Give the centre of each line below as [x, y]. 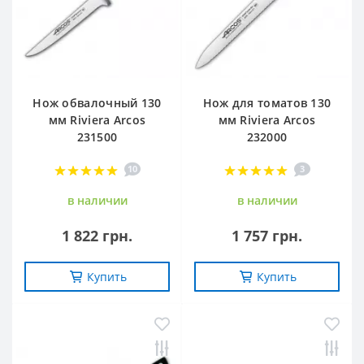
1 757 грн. [267, 235]
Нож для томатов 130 [267, 102]
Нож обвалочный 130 [97, 102]
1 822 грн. [97, 235]
